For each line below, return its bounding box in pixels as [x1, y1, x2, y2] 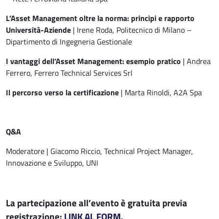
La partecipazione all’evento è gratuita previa [6, 196, 187, 210]
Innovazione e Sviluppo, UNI [6, 157, 98, 169]
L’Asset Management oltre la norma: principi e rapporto [6, 12, 195, 24]
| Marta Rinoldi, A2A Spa [119, 87, 202, 99]
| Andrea [181, 55, 211, 67]
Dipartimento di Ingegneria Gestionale [6, 36, 132, 48]
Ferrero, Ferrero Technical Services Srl [6, 67, 132, 79]
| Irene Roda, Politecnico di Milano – [71, 24, 192, 36]
